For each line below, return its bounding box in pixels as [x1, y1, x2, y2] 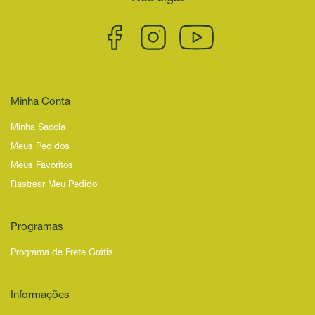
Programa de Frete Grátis [11, 248, 113, 258]
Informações [11, 290, 70, 301]
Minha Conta [11, 96, 70, 108]
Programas [11, 221, 63, 233]
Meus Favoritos [11, 161, 73, 171]
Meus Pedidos [11, 142, 70, 152]
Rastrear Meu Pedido [11, 180, 97, 190]
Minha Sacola [11, 123, 65, 133]
